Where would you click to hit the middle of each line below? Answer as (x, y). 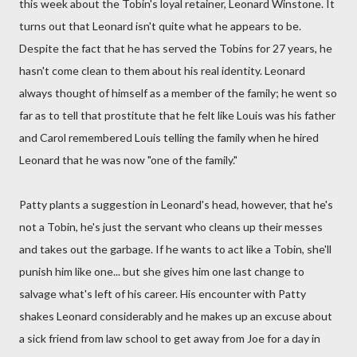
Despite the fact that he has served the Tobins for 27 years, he (176, 48)
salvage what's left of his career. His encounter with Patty (163, 294)
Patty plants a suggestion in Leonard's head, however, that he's (176, 204)
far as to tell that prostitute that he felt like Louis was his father (177, 115)
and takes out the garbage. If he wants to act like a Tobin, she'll (175, 249)
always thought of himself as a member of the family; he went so (178, 93)
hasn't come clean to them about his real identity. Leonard (162, 71)
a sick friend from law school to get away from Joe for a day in (170, 338)
